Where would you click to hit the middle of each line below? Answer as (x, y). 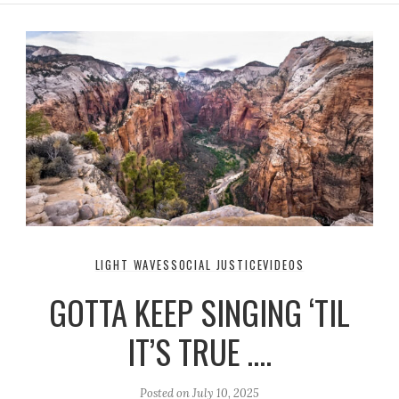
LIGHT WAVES (133, 265)
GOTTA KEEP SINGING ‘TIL (199, 313)
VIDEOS (284, 265)
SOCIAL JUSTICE (217, 265)
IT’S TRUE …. (199, 352)
